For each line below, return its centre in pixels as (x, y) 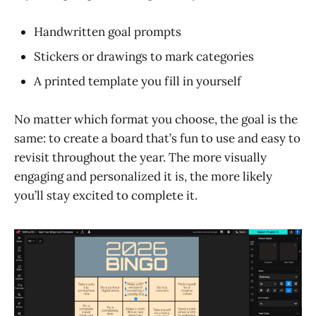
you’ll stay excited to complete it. (106, 195)
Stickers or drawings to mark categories (144, 56)
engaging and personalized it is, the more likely (143, 176)
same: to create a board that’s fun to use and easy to (157, 138)
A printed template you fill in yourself (138, 81)
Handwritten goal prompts (108, 31)
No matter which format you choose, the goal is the (156, 119)
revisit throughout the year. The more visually (140, 157)
